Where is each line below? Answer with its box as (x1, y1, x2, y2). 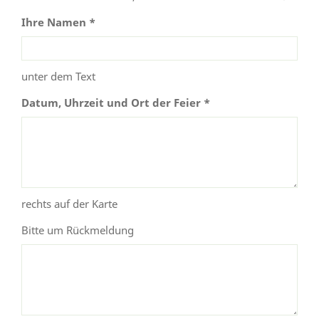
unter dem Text (21, 68, 95, 83)
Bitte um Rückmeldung (21, 222, 134, 237)
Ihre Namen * (21, 14, 95, 29)
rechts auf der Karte (21, 196, 117, 211)
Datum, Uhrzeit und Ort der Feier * (21, 95, 210, 110)
